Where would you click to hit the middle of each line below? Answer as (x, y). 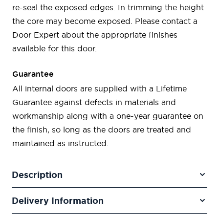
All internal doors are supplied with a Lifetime (99, 88)
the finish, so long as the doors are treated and (102, 129)
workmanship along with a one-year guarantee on (108, 116)
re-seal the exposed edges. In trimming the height (108, 7)
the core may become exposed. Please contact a (105, 21)
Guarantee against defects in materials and (94, 102)
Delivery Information (58, 200)
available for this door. (55, 48)
